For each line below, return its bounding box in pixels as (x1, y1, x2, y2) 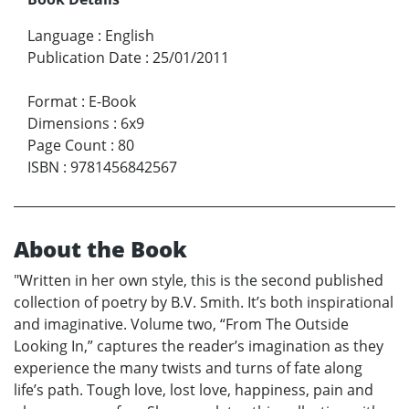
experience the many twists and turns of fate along (14, 357, 362, 378)
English (105, 25, 154, 46)
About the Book (14, 233, 187, 264)
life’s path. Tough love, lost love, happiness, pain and (14, 379, 373, 400)
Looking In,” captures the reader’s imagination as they (14, 335, 383, 356)
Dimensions (27, 112, 110, 133)
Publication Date (27, 47, 142, 68)
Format (27, 90, 78, 111)
